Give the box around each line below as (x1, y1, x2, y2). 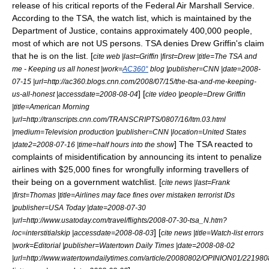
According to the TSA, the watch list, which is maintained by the (12, 13, 252, 23)
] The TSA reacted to (174, 139, 253, 149)
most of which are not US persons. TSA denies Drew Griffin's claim (12, 38, 264, 48)
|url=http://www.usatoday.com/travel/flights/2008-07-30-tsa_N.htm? (12, 216, 227, 224)
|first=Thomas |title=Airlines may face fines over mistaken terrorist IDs (12, 190, 235, 199)
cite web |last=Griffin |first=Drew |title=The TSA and (93, 52, 257, 60)
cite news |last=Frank (162, 178, 230, 186)
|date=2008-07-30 (85, 203, 146, 211)
